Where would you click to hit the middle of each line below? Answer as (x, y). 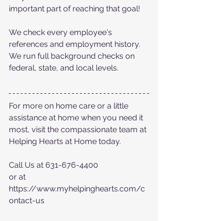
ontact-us (28, 200)
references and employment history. (75, 44)
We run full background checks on (73, 56)
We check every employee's (61, 32)
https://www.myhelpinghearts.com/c (77, 188)
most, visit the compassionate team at (79, 129)
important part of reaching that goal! (75, 8)
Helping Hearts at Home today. (65, 141)
